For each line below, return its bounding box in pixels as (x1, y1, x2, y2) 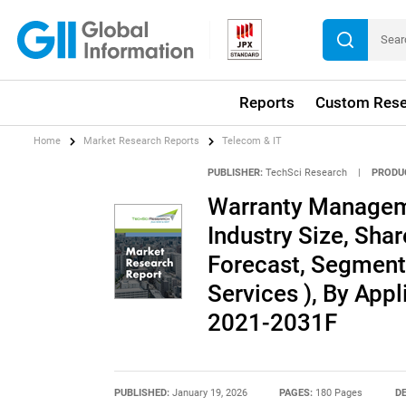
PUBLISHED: (113, 387, 172, 400)
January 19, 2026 (171, 387, 247, 400)
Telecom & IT (222, 135, 283, 148)
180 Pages (315, 387, 363, 400)
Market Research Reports (83, 135, 200, 148)
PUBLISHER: (207, 166, 263, 179)
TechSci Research (265, 166, 347, 179)
